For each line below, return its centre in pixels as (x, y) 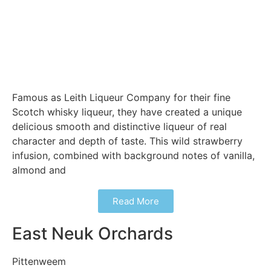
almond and (39, 170)
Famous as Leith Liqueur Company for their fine (122, 98)
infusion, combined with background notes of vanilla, (133, 156)
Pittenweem (39, 262)
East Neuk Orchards (93, 234)
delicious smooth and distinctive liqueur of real (119, 127)
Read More (135, 201)
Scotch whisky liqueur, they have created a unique (127, 112)
